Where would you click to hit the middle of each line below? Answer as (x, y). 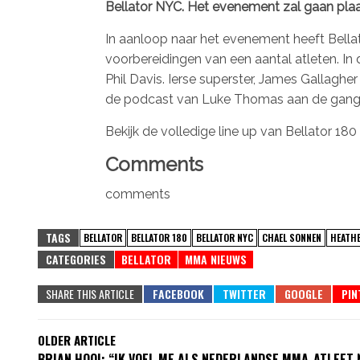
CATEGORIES (76, 259)
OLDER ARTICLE (77, 340)
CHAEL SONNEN (292, 237)
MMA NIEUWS (216, 259)
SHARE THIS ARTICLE (90, 293)
